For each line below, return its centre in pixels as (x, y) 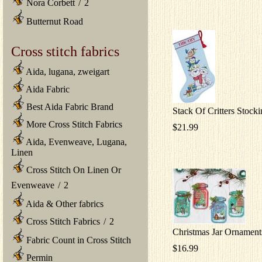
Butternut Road (54, 21)
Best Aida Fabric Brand (69, 106)
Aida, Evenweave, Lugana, (75, 142)
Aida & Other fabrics (64, 204)
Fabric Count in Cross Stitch (77, 240)
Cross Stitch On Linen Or (73, 170)
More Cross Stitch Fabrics (73, 124)
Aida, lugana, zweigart (67, 71)
